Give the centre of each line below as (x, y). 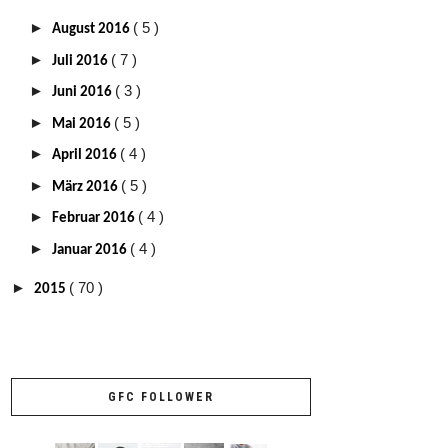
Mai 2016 (83, 124)
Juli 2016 (81, 61)
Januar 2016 (91, 250)
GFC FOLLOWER (161, 397)
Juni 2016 (83, 93)
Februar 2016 (95, 219)
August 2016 (92, 30)
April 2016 (86, 156)
